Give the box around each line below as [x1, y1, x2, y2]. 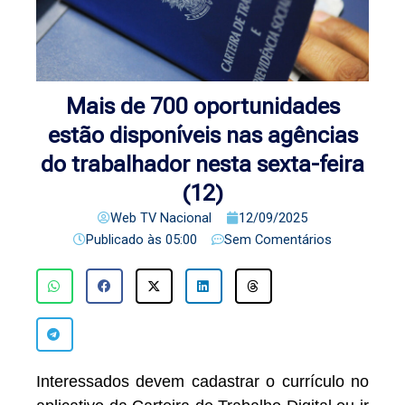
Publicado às [86, 231, 162, 249]
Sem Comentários [224, 231, 332, 249]
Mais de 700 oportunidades [65, 93, 340, 120]
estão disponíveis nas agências [47, 122, 358, 149]
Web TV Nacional [110, 210, 212, 227]
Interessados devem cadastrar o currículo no [36, 372, 369, 391]
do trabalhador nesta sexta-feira [41, 151, 364, 178]
